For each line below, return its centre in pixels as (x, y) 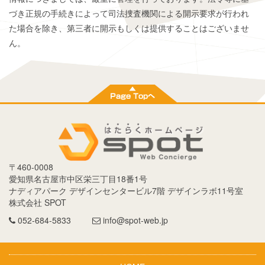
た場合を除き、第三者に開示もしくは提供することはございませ (129, 28)
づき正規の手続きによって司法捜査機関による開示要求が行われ (129, 13)
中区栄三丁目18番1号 (107, 178)
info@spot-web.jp (134, 220)
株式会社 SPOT (38, 202)
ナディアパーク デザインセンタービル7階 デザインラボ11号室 (126, 190)
